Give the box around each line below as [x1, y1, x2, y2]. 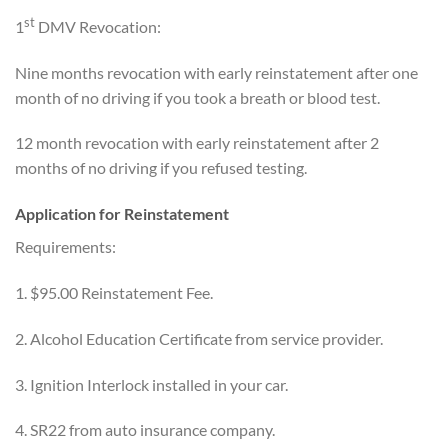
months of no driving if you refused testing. [15, 158, 307, 178]
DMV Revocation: [35, 16, 164, 36]
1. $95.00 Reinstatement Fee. [15, 283, 213, 303]
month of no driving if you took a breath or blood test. [15, 87, 383, 107]
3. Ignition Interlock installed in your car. [15, 374, 288, 394]
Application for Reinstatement [15, 204, 229, 224]
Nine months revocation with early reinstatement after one [15, 62, 418, 82]
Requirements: [15, 237, 116, 257]
